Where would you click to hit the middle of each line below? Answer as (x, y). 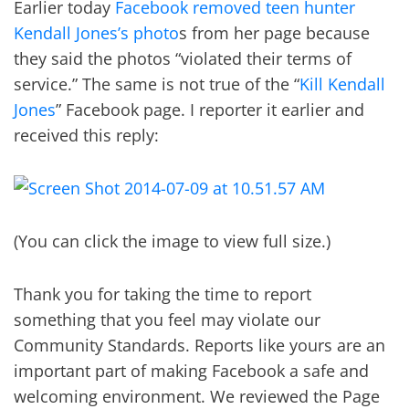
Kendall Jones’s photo (96, 33)
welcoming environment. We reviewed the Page (197, 396)
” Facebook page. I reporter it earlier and (210, 110)
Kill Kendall (342, 84)
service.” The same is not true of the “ (157, 84)
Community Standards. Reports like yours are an (199, 345)
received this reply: (86, 135)
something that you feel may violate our (167, 320)
